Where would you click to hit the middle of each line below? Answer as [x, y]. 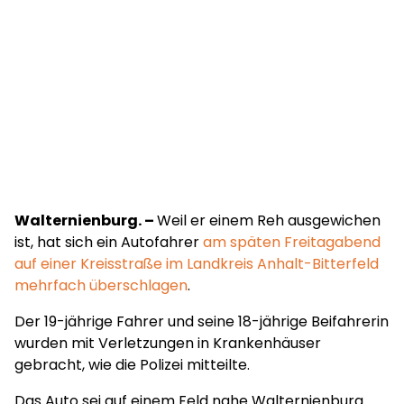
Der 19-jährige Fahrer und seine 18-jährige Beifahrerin [202, 321]
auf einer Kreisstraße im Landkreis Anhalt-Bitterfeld [197, 264]
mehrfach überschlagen [101, 285]
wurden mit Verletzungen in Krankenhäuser [168, 343]
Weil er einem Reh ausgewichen [269, 220]
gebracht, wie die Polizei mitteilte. [132, 365]
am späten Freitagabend [292, 242]
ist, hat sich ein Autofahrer [109, 242]
